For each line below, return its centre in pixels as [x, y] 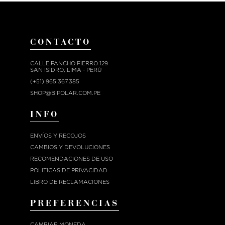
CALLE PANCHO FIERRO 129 [69, 63]
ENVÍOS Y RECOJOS [58, 136]
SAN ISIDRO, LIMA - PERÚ [66, 70]
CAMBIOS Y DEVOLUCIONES [70, 147]
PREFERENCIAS [75, 204]
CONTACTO [61, 43]
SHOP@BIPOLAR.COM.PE [65, 93]
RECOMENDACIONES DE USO [72, 159]
